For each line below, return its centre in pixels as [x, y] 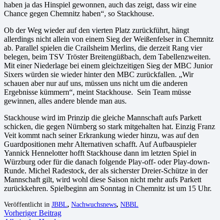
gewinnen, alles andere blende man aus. [65, 101]
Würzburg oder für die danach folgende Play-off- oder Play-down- [107, 162]
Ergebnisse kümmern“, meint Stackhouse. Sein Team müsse [97, 92]
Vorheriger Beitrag [33, 213]
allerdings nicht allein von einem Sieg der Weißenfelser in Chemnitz [109, 39]
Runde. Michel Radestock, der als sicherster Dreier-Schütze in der [106, 170]
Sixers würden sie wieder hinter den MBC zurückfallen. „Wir [99, 74]
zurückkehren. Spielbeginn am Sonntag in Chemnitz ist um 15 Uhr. [108, 188]
